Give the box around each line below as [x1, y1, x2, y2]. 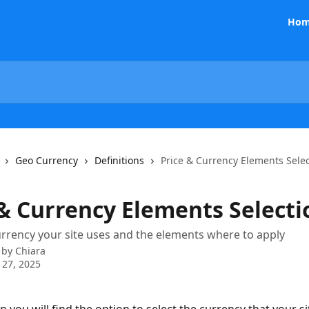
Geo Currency [15, 154, 78, 167]
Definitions [94, 154, 144, 167]
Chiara [15, 244, 46, 257]
